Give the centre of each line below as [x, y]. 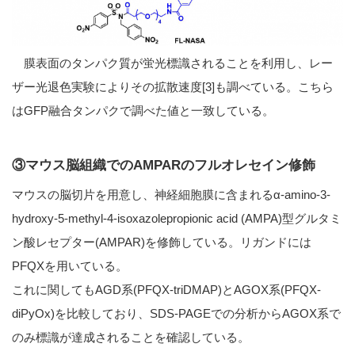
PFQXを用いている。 [70, 265]
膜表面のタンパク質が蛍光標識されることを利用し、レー [172, 63]
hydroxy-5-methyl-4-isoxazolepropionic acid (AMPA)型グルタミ [177, 218]
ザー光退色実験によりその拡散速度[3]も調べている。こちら [173, 86]
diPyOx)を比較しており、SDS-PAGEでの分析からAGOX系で [176, 313]
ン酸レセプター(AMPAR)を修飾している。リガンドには [162, 242]
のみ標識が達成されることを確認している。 [131, 337]
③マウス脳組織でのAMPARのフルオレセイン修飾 [164, 164]
